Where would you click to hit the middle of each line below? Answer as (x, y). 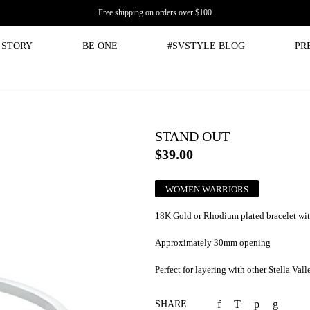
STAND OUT (192, 136)
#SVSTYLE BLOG (206, 46)
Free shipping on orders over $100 (155, 12)
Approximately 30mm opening (213, 243)
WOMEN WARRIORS (207, 189)
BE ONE (100, 46)
